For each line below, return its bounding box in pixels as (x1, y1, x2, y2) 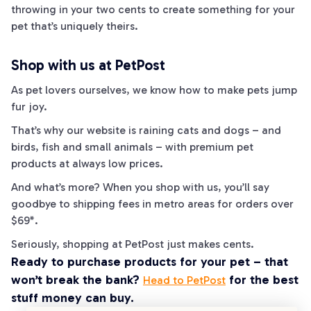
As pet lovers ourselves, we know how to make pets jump (11, 83, 297, 96)
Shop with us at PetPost (11, 56, 165, 74)
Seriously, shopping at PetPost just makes (11, 237, 223, 251)
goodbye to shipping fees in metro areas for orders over (11, 197, 294, 210)
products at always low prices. (11, 157, 163, 170)
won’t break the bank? (11, 272, 143, 287)
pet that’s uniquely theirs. (11, 19, 138, 33)
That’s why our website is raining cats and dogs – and (11, 124, 281, 137)
